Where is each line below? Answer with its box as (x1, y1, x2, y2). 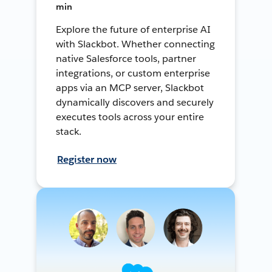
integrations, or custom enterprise (56, 66, 210, 80)
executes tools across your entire (56, 110, 204, 123)
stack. (56, 124, 82, 138)
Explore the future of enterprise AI (56, 22, 211, 36)
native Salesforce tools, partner (56, 52, 196, 65)
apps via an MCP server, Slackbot (56, 81, 204, 94)
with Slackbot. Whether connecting (56, 37, 215, 50)
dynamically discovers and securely (56, 95, 214, 109)
